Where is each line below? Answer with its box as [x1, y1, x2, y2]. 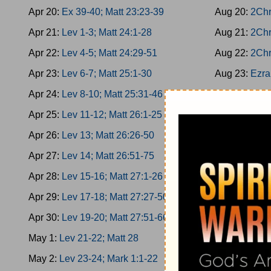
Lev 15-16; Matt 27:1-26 [62, 171, 163, 181]
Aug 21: [215, 27, 251, 38]
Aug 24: [215, 89, 251, 99]
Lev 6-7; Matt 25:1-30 [62, 68, 152, 79]
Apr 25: [28, 109, 62, 120]
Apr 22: [28, 48, 62, 58]
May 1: [28, 233, 59, 243]
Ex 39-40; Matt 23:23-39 [62, 7, 164, 17]
